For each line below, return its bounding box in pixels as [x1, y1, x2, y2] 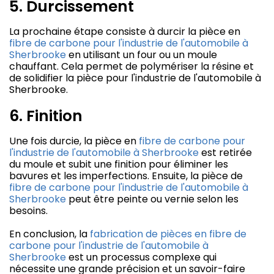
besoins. [9, 204, 48, 218]
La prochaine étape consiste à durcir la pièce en [9, 24, 240, 39]
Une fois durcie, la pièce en [9, 134, 139, 149]
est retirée [199, 146, 252, 160]
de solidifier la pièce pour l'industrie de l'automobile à [9, 71, 261, 86]
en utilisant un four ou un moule [66, 48, 217, 62]
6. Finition [9, 105, 83, 127]
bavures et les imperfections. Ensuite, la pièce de [9, 169, 243, 183]
